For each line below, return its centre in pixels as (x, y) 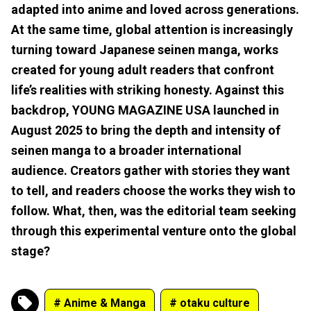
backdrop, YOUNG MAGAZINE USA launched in (145, 110)
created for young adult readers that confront (143, 69)
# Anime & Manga (100, 303)
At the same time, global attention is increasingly (152, 29)
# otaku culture (210, 303)
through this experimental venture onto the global (154, 230)
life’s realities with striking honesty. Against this (148, 90)
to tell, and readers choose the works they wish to (153, 190)
